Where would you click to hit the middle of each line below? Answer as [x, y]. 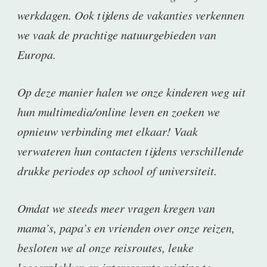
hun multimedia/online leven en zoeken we [119, 112]
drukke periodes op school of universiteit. [117, 171]
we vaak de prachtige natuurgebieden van [117, 35]
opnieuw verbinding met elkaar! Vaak [108, 131]
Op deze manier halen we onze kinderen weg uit [131, 92]
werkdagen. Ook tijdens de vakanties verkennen [131, 15]
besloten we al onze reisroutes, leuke [105, 248]
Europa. [37, 55]
